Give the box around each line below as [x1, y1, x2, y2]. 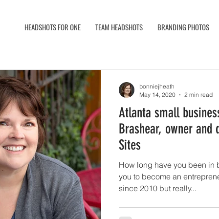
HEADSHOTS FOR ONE [24, 22, 81, 32]
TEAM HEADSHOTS [95, 22, 143, 32]
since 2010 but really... [119, 183, 197, 193]
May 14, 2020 [139, 91, 175, 98]
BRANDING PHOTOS [157, 22, 210, 32]
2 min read [184, 91, 213, 98]
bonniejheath [139, 83, 175, 90]
